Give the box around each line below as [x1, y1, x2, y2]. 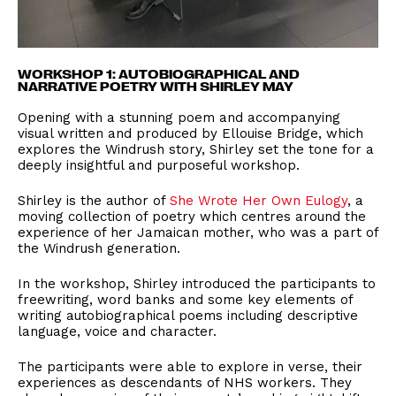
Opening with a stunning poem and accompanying [18, 109, 340, 126]
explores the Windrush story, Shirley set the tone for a [18, 141, 374, 157]
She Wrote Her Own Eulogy [170, 192, 347, 209]
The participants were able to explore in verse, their [18, 358, 362, 375]
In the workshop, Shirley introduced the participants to [18, 275, 376, 292]
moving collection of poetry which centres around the [18, 208, 366, 225]
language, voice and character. [18, 323, 217, 339]
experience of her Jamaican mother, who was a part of [18, 224, 378, 240]
